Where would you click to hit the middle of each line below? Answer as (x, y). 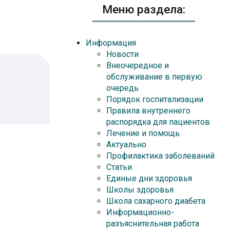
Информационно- (140, 213)
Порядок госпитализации (155, 100)
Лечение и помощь (143, 133)
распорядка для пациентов (158, 122)
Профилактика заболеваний (160, 156)
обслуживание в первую (154, 77)
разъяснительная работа (153, 224)
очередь (122, 88)
